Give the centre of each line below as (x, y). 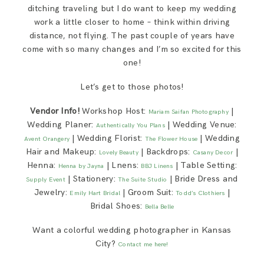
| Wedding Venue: (201, 125)
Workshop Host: (115, 111)
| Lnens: (123, 166)
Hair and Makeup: (62, 152)
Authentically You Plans (130, 126)
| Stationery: (92, 179)
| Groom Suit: (148, 193)
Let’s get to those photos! (132, 87)
